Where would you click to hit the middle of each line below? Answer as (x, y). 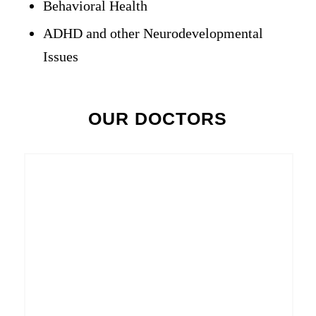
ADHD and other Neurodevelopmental (153, 33)
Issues (60, 56)
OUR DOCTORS (158, 118)
